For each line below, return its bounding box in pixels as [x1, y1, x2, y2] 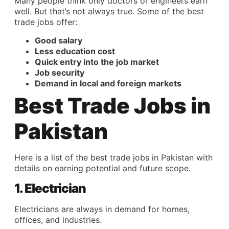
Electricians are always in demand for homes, [14, 204, 190, 215]
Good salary [35, 35, 82, 45]
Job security [35, 67, 84, 78]
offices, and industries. [14, 215, 102, 225]
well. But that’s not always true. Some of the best [14, 6, 204, 17]
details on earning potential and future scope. [14, 163, 191, 173]
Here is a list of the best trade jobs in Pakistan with [14, 152, 213, 163]
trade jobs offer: [14, 17, 77, 28]
